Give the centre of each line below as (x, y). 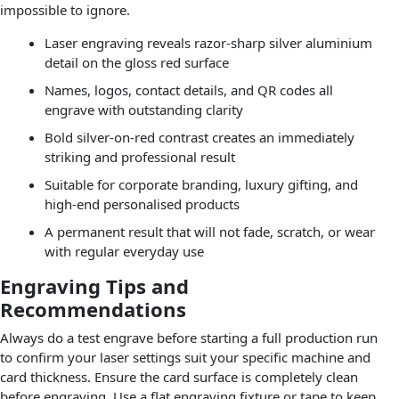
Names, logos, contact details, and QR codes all (188, 90)
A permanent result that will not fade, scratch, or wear (209, 232)
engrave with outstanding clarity (143, 110)
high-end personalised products (142, 204)
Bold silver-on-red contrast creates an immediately (199, 138)
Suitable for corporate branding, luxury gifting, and (201, 185)
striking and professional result (139, 157)
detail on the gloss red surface (136, 63)
